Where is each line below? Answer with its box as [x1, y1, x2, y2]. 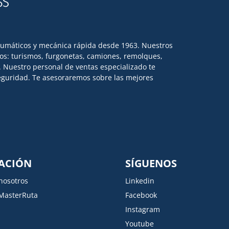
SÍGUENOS [125, 156, 177, 170]
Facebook [125, 190, 157, 200]
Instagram [125, 204, 160, 214]
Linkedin [125, 176, 154, 186]
